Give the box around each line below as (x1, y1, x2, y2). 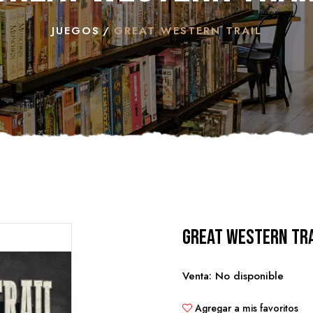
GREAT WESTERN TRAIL (113, 23, 262, 38)
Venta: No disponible (182, 268, 284, 284)
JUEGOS (51, 23, 100, 38)
